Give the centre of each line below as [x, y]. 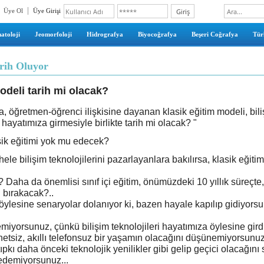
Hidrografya [105, 34]
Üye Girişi [47, 11]
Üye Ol [13, 11]
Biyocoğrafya [157, 34]
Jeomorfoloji [53, 34]
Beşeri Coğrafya [214, 34]
